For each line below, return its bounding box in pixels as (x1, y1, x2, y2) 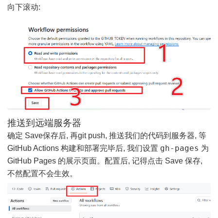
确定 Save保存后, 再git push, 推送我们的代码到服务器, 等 (7, 131, 206, 140)
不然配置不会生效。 (7, 169, 77, 178)
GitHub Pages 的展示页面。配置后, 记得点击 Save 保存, (7, 157, 202, 165)
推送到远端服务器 (7, 118, 81, 128)
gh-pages (160, 144, 199, 153)
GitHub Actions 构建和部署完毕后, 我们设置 (7, 144, 160, 153)
